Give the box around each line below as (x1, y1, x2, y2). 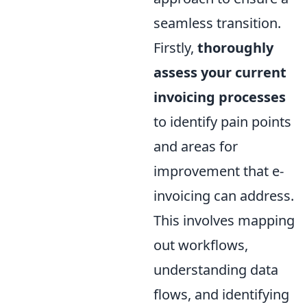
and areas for (153, 137, 238, 156)
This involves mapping (153, 211, 295, 230)
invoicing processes (153, 88, 286, 107)
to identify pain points (153, 112, 291, 132)
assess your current (153, 63, 286, 82)
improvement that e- (153, 162, 284, 181)
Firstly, (153, 38, 197, 58)
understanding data (153, 260, 278, 280)
